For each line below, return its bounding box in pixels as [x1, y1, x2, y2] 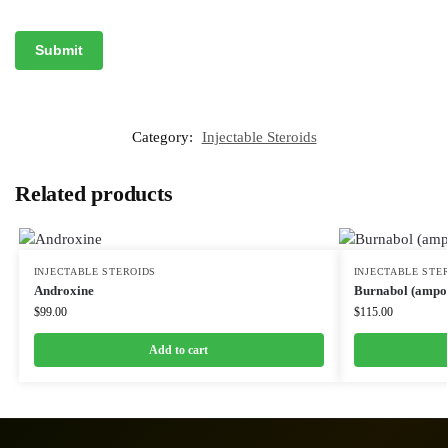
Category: [131, 128, 197, 145]
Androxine [33, 282, 94, 298]
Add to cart [149, 342, 209, 357]
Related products [15, 180, 173, 206]
